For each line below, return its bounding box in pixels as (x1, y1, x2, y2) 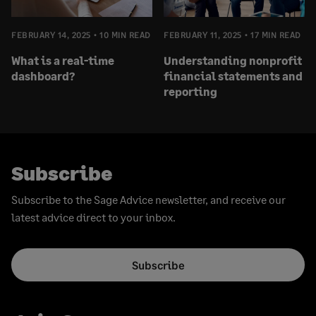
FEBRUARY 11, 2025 (164, 29, 242, 40)
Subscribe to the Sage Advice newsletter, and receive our (11, 192, 286, 206)
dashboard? (11, 68, 75, 83)
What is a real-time (11, 53, 114, 67)
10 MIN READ (99, 29, 151, 40)
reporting (164, 84, 217, 98)
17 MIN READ (250, 29, 301, 40)
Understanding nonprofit (164, 53, 302, 67)
